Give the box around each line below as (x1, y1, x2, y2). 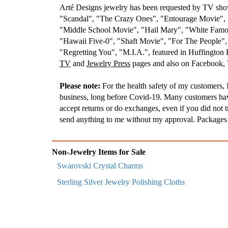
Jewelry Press (87, 59, 130, 68)
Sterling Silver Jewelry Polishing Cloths (57, 178, 185, 186)
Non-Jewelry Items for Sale (52, 148, 146, 156)
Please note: (60, 81, 100, 90)
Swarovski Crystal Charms (57, 161, 143, 170)
